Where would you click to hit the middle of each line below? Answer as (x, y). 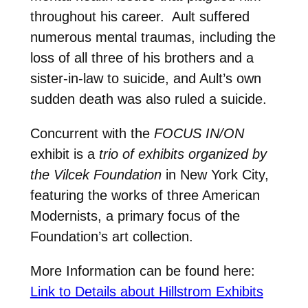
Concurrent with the (92, 134)
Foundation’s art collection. (111, 237)
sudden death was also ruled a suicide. (148, 99)
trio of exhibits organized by (183, 154)
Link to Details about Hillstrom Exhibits (146, 292)
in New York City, (215, 175)
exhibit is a (64, 154)
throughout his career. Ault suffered (140, 17)
